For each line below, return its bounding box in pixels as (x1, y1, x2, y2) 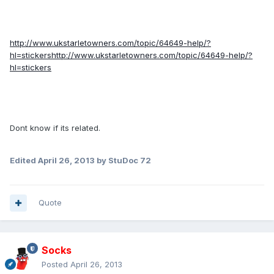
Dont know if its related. (10, 123, 100, 133)
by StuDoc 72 (95, 155, 151, 166)
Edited (10, 155, 38, 166)
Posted (42, 259, 70, 270)
